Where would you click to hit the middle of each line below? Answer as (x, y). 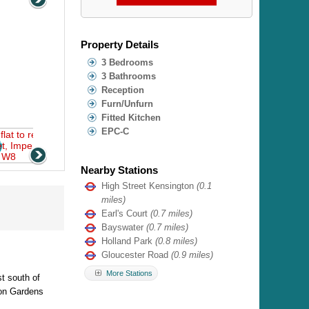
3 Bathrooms (129, 76)
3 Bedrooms (128, 62)
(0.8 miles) (177, 241)
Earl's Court (126, 213)
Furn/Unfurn (128, 103)
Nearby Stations (120, 170)
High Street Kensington (149, 186)
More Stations (129, 273)
